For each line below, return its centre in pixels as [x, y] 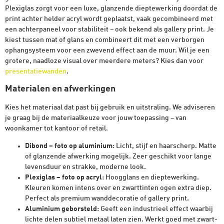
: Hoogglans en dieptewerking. [150, 178]
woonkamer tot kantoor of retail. [56, 129]
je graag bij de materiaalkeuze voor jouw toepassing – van [96, 118]
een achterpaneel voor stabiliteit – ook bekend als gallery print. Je [109, 29]
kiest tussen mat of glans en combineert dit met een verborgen [105, 40]
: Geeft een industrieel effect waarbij [155, 209]
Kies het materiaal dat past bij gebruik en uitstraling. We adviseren [110, 108]
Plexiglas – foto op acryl [63, 178]
